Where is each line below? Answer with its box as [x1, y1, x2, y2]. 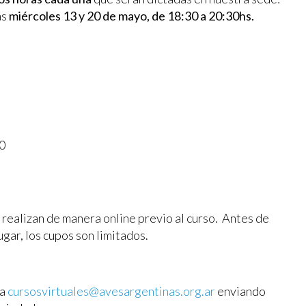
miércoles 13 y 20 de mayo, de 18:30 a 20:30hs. [9, 8, 254, 23]
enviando [215, 283, 266, 298]
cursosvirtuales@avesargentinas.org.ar [8, 283, 215, 298]
